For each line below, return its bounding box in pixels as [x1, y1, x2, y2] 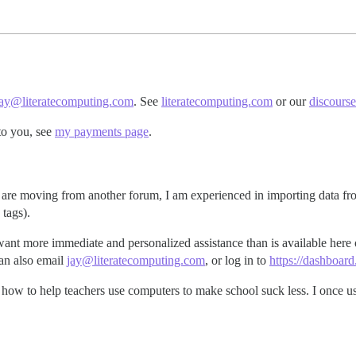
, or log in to [205, 253, 269, 267]
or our [273, 95, 309, 108]
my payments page [55, 125, 149, 138]
